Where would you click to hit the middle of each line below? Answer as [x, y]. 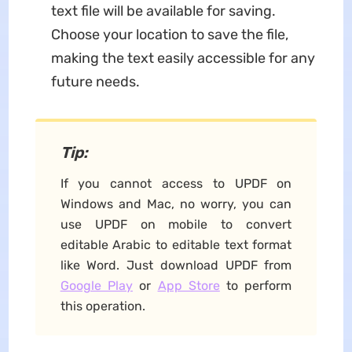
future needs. [95, 81]
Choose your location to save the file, [169, 34]
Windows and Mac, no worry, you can [176, 203]
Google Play [96, 285]
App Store [189, 285]
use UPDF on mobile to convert [176, 224]
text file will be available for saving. [163, 11]
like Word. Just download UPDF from [176, 265]
